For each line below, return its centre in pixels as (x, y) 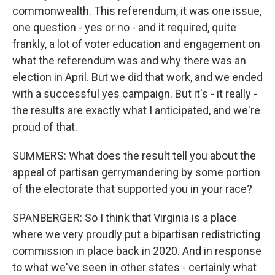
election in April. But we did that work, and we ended (137, 77)
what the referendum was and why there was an (129, 60)
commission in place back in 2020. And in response (137, 251)
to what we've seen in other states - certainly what (134, 267)
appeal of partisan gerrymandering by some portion (136, 172)
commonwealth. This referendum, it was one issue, (137, 11)
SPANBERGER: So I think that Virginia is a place (125, 218)
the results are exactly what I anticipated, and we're (136, 110)
